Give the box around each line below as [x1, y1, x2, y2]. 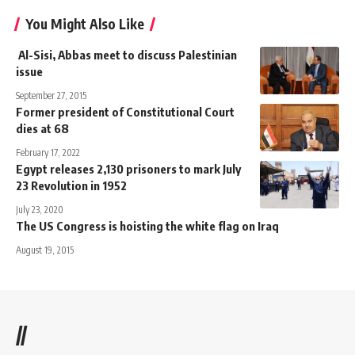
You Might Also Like [25, 14, 144, 32]
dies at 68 [16, 120, 69, 136]
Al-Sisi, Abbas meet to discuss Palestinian [16, 47, 237, 62]
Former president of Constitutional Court [16, 104, 235, 119]
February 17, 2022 [16, 146, 80, 158]
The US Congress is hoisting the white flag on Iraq [16, 218, 279, 233]
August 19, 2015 [16, 243, 74, 256]
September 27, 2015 [16, 89, 86, 101]
